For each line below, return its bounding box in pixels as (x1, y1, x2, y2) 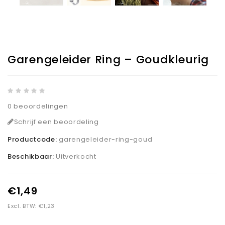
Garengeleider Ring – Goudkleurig (8, 52, 209, 68)
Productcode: (8, 135, 59, 145)
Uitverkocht (56, 152, 96, 162)
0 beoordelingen (8, 101, 68, 111)
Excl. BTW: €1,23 (8, 202, 55, 210)
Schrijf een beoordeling (14, 117, 99, 127)
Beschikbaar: (8, 152, 56, 162)
